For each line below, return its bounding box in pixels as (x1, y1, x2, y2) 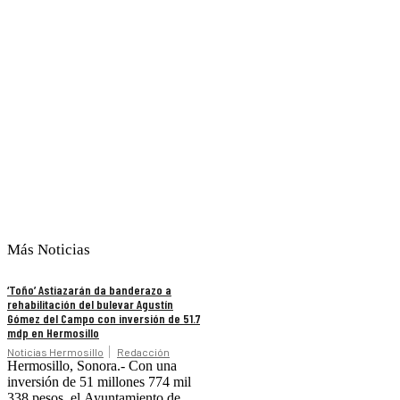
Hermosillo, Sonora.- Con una (7, 358, 177, 374)
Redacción (117, 346, 170, 359)
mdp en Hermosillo (7, 325, 99, 341)
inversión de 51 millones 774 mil (7, 374, 191, 390)
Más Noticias (7, 241, 90, 259)
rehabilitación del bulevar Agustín (7, 296, 173, 312)
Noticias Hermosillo (7, 346, 104, 359)
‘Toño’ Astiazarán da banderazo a (7, 282, 171, 298)
